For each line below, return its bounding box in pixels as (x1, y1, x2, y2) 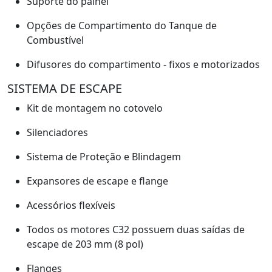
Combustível (27, 33, 84, 47)
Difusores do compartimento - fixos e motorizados (27, 57, 260, 71)
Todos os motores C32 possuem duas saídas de (27, 222, 245, 236)
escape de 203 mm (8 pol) (27, 237, 143, 251)
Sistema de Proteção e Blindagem (27, 149, 181, 163)
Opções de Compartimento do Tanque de (27, 18, 217, 32)
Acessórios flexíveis (27, 198, 115, 212)
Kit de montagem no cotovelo (27, 101, 163, 115)
